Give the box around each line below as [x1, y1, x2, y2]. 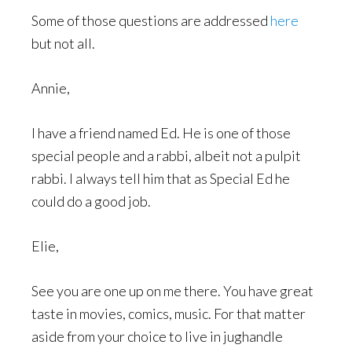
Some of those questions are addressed [31, 12, 270, 29]
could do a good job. [31, 192, 151, 210]
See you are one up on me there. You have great [31, 282, 313, 299]
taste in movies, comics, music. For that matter [31, 305, 306, 322]
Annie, [31, 79, 70, 97]
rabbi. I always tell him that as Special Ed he [31, 170, 290, 187]
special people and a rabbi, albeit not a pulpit [31, 147, 301, 164]
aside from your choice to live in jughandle [31, 328, 283, 345]
